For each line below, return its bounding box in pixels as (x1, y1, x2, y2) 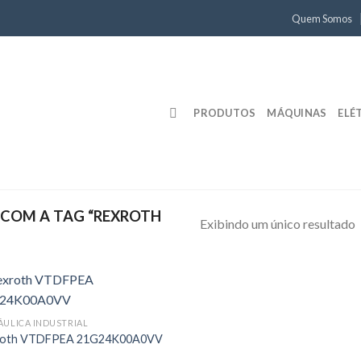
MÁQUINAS (267, 106, 327, 119)
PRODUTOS (193, 106, 256, 119)
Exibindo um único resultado (199, 215, 355, 231)
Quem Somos (292, 11, 353, 25)
